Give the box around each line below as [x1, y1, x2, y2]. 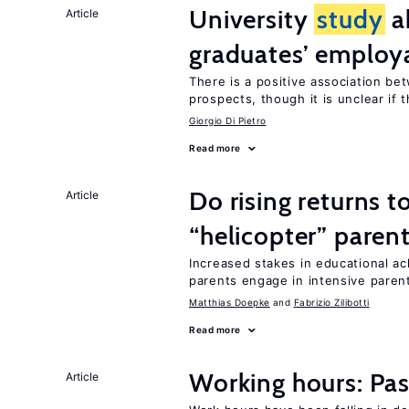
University [189, 4, 315, 35]
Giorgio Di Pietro [189, 115, 267, 126]
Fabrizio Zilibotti [293, 297, 370, 308]
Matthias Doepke [189, 297, 270, 308]
